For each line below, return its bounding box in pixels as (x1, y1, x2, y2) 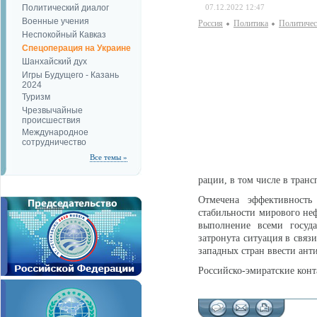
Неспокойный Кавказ (22, 30, 106, 40)
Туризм (22, 92, 50, 102)
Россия (198, 18, 223, 28)
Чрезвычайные (22, 105, 83, 115)
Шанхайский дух (22, 57, 87, 67)
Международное (22, 127, 88, 137)
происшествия (22, 115, 81, 124)
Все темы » (90, 153, 127, 161)
